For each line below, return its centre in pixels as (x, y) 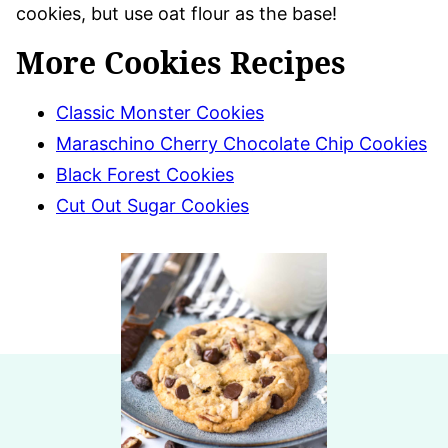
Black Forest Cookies (145, 174)
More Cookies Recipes (181, 62)
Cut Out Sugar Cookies (152, 205)
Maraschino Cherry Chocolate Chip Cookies (241, 143)
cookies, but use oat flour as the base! (176, 13)
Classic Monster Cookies (160, 112)
